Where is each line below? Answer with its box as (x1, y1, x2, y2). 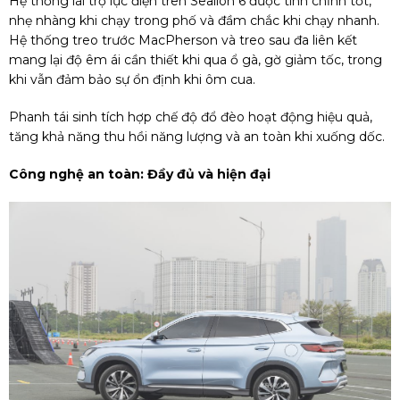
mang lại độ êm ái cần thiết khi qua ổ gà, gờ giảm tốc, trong (9, 51, 382, 68)
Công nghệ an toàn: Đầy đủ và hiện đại (9, 165, 271, 182)
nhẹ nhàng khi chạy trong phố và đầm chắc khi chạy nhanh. (9, 12, 379, 29)
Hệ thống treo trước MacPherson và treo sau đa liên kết (9, 31, 357, 48)
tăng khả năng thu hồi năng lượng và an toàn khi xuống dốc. (9, 128, 385, 145)
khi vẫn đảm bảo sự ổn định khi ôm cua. (9, 71, 255, 87)
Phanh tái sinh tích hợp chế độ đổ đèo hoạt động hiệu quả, (9, 108, 372, 125)
